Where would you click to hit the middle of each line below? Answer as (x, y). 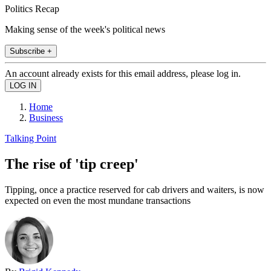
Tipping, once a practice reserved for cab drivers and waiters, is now (135, 189)
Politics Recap (32, 8)
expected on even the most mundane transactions (98, 200)
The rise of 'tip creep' (72, 164)
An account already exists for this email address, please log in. (123, 73)
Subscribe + (31, 51)
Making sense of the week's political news (85, 29)
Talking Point (31, 138)
